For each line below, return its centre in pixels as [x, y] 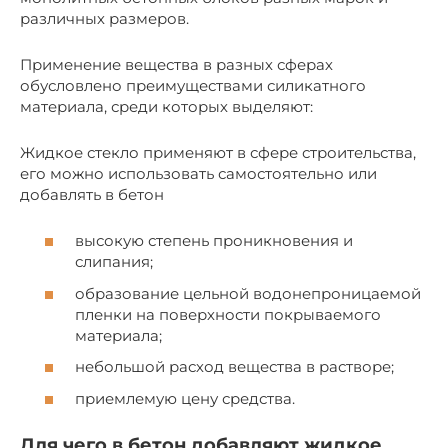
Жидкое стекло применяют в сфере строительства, [218, 152]
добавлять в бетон [92, 194]
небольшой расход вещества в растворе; [234, 367]
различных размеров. [104, 18]
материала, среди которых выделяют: [166, 106]
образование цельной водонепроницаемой [248, 293]
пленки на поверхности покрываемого [228, 314]
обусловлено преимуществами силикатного [193, 85]
